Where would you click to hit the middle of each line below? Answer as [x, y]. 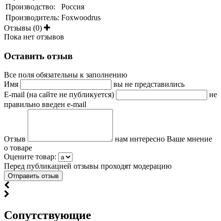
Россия [73, 6]
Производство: [30, 6]
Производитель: [32, 17]
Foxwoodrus [81, 17]
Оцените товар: [30, 157]
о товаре [18, 148]
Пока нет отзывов [34, 37]
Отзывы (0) [24, 28]
